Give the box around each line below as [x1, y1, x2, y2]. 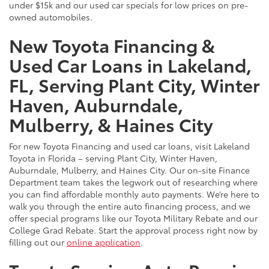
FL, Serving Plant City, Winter [9, 71, 260, 97]
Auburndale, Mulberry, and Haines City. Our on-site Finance [9, 163, 250, 176]
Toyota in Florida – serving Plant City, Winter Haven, [9, 151, 217, 164]
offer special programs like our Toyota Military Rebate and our [9, 211, 258, 224]
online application [67, 235, 141, 248]
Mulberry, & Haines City [9, 110, 213, 137]
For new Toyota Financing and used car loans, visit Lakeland [9, 139, 250, 152]
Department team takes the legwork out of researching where [9, 175, 258, 188]
